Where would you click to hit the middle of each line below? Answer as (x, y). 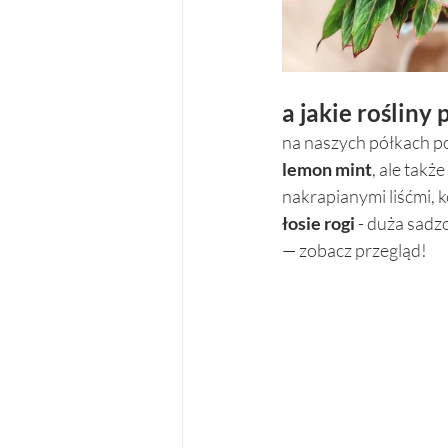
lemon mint (327, 168)
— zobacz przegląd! (354, 249)
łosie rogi (320, 222)
